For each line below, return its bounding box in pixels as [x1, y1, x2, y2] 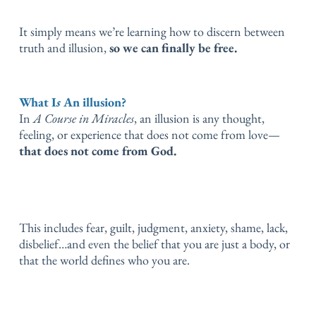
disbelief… [19, 236, 67, 253]
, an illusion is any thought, [134, 110, 265, 127]
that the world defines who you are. [19, 252, 190, 269]
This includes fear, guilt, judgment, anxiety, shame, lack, [19, 219, 288, 236]
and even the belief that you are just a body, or [67, 236, 290, 253]
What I [19, 94, 56, 111]
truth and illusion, [19, 39, 109, 56]
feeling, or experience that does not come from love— [19, 126, 280, 143]
